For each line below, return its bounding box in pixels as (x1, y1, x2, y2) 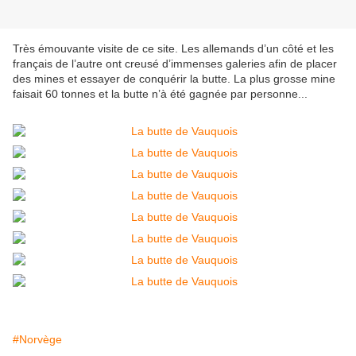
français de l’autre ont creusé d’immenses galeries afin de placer (13, 57, 337, 71)
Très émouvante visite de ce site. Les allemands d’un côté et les (13, 42, 334, 56)
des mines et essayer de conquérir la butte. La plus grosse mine (13, 72, 335, 86)
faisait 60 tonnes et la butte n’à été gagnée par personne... (13, 87, 308, 101)
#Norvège (13, 333, 62, 346)
